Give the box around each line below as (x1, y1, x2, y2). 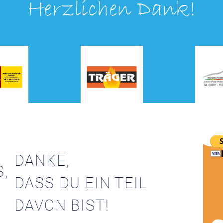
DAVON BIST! (14, 196, 110, 214)
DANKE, (14, 151, 70, 169)
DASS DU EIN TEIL (14, 174, 147, 192)
